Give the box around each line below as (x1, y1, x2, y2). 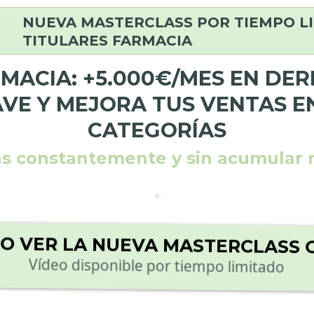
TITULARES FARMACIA (22, 32, 193, 49)
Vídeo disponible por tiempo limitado (28, 253, 285, 278)
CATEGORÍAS (88, 118, 226, 142)
